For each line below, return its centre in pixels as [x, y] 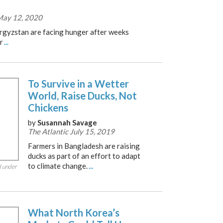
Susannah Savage [67, 122]
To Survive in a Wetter [78, 84]
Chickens [48, 108]
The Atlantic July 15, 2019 [71, 131]
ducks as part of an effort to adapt [84, 156]
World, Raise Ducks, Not [82, 96]
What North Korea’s [74, 213]
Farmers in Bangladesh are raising [84, 146]
